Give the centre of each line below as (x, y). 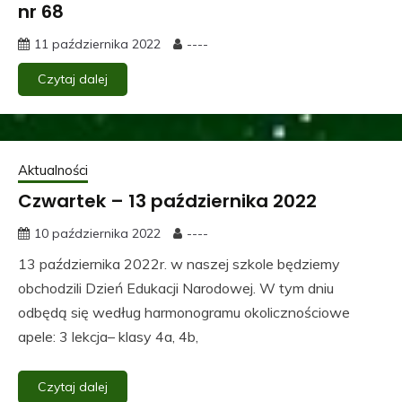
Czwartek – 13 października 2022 (167, 201)
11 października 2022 (97, 44)
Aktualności (53, 170)
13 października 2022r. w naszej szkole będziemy (179, 263)
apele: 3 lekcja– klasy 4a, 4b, (108, 336)
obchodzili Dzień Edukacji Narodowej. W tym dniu (176, 288)
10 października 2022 (97, 233)
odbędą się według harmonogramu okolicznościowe (184, 312)
